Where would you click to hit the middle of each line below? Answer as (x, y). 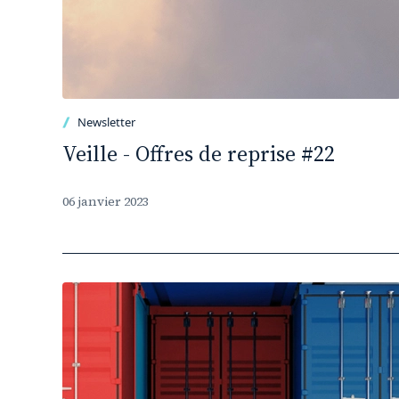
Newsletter (106, 122)
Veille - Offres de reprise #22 (199, 154)
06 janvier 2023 (106, 201)
